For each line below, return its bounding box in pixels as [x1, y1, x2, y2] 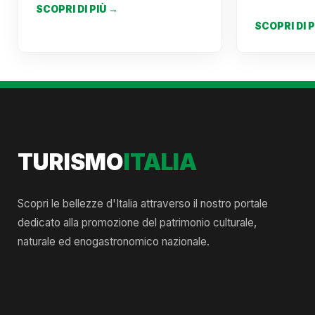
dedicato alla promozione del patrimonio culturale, [18, 216, 257, 229]
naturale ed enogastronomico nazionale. [18, 235, 210, 248]
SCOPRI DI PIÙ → [36, 4, 118, 15]
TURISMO [18, 148, 124, 176]
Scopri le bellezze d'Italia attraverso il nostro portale [18, 197, 268, 210]
